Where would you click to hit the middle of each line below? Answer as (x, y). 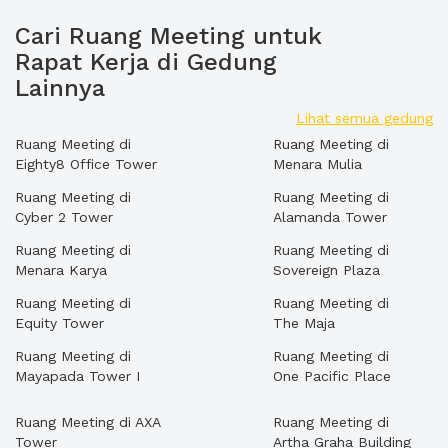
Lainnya (60, 88)
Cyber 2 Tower (64, 217)
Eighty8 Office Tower (86, 164)
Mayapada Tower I (77, 376)
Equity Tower (59, 323)
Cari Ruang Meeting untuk (168, 36)
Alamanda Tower (330, 217)
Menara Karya (61, 270)
